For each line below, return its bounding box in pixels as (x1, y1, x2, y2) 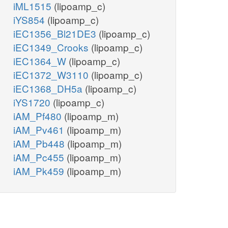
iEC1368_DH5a (13, 81, 85, 96)
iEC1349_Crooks (13, 40, 91, 54)
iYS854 (13, 13, 47, 27)
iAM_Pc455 (13, 150, 67, 164)
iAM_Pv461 (13, 123, 67, 137)
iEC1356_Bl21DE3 (13, 26, 99, 41)
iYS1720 (13, 95, 53, 109)
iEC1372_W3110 (13, 68, 91, 82)
